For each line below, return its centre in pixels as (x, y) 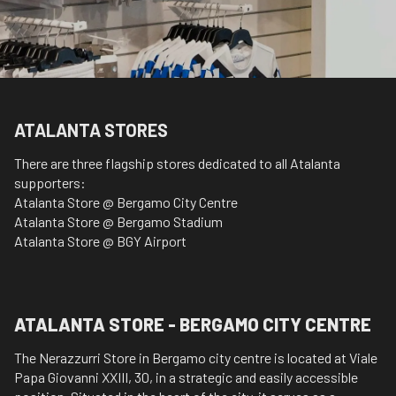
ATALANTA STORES (91, 130)
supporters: (50, 183)
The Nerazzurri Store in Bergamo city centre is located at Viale (196, 358)
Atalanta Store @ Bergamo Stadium (118, 221)
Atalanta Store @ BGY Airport (100, 241)
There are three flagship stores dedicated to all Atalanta (177, 163)
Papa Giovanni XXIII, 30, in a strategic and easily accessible (186, 377)
